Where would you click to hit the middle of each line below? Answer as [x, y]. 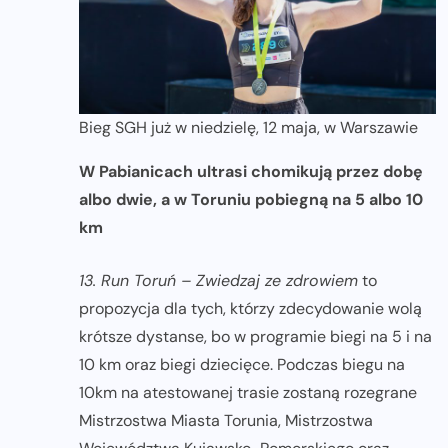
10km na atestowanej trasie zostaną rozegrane [248, 392]
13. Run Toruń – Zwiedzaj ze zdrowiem [218, 280]
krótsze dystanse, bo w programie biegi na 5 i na [255, 336]
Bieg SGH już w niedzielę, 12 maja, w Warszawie [248, 127]
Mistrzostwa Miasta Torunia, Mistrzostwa [226, 420]
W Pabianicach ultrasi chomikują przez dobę [251, 171]
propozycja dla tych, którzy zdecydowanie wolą [250, 308]
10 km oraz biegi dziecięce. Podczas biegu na [242, 364]
